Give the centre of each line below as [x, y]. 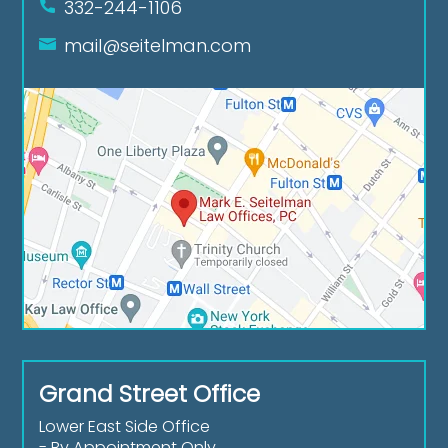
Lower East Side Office [125, 426]
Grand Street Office [150, 393]
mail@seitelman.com [158, 46]
